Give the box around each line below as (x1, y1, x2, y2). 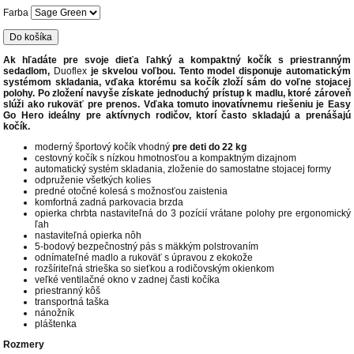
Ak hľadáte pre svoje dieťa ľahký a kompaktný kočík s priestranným (3, 54, 351, 66)
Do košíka (9, 31, 53, 43)
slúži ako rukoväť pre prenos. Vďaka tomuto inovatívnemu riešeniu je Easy (3, 98, 351, 110)
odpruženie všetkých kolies (35, 174, 152, 186)
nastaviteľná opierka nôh (35, 229, 142, 241)
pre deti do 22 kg (172, 141, 247, 153)
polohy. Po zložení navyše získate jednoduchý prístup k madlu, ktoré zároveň (3, 87, 351, 99)
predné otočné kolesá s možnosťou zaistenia (35, 185, 228, 197)
